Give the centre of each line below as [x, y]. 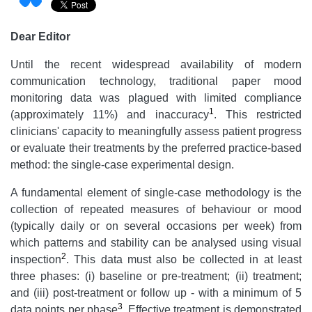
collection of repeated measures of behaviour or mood [156, 210]
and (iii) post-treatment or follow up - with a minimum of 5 [156, 293]
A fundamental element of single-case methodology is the [156, 193]
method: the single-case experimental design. [122, 165]
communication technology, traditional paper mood [156, 81]
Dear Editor [40, 37]
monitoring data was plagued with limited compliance [156, 98]
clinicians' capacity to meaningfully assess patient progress [156, 132]
